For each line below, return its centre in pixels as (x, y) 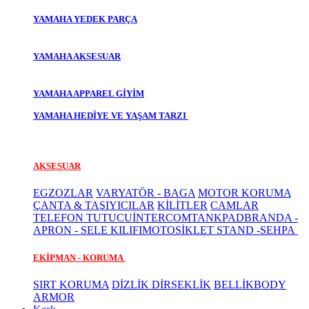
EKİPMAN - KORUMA (79, 257)
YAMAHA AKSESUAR (77, 57)
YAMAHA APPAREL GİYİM (89, 94)
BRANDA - (271, 218)
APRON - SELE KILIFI (88, 230)
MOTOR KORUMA (245, 193)
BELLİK (234, 284)
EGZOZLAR (63, 193)
